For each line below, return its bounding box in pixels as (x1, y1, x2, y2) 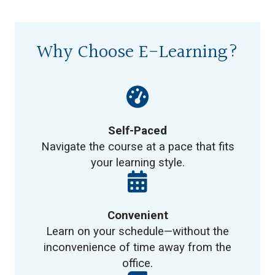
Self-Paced (108, 123, 167, 137)
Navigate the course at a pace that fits (41, 139, 234, 153)
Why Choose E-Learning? (36, 37, 239, 68)
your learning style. (90, 155, 185, 169)
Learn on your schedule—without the (46, 224, 229, 238)
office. (122, 256, 153, 270)
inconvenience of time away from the (44, 240, 231, 254)
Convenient (107, 208, 168, 222)
